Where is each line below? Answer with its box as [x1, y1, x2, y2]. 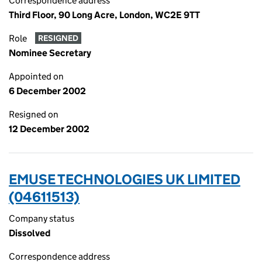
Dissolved [9, 227, 50, 239]
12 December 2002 [9, 123, 89, 135]
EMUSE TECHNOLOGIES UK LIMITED [9, 171, 240, 188]
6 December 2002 [9, 85, 86, 96]
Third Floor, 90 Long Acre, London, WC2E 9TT [9, 9, 200, 20]
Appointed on [9, 71, 64, 82]
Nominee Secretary [9, 47, 91, 58]
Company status [9, 213, 74, 224]
